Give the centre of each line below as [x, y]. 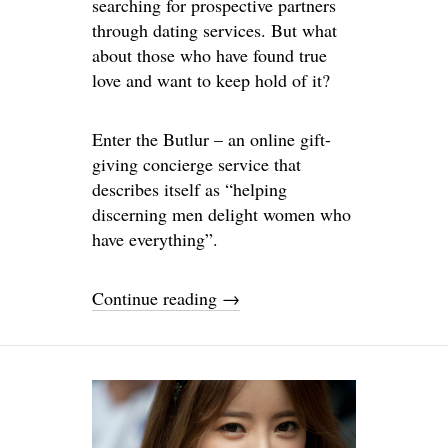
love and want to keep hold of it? [211, 80]
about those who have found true [209, 55]
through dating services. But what [214, 30]
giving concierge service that [196, 164]
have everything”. [155, 239]
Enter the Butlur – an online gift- [211, 139]
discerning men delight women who [221, 214]
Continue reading [157, 298]
